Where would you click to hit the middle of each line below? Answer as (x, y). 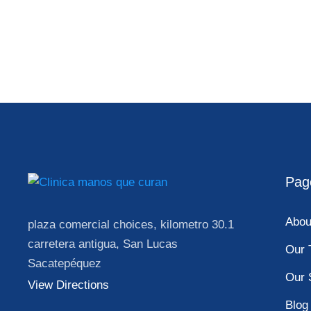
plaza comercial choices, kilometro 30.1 (131, 224)
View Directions (68, 285)
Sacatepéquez (65, 263)
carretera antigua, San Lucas (103, 244)
